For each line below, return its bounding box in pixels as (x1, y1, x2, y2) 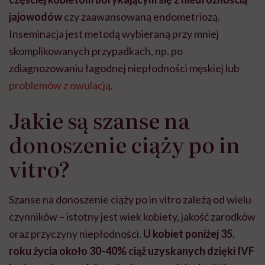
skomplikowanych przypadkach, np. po (9, 44, 183, 58)
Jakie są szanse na (9, 104, 190, 136)
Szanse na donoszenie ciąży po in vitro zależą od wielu (9, 193, 251, 206)
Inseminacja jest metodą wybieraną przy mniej (9, 27, 219, 41)
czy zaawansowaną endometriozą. (62, 10, 220, 24)
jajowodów (9, 10, 62, 24)
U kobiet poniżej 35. (143, 227, 235, 241)
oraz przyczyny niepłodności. (9, 227, 143, 241)
